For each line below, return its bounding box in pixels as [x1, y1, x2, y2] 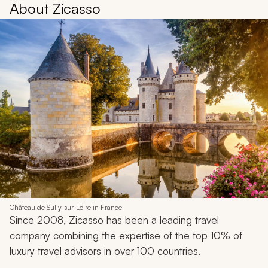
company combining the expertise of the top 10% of [10, 229, 242, 242]
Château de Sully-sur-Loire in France [10, 202, 122, 212]
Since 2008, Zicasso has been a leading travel [10, 213, 219, 226]
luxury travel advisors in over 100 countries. [10, 244, 200, 257]
